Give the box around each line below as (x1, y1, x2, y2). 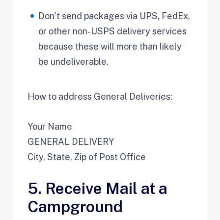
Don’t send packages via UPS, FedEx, (38, 10, 191, 21)
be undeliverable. (38, 56, 109, 67)
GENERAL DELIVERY (27, 136, 114, 147)
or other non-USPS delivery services (38, 26, 187, 36)
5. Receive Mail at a (27, 179, 168, 197)
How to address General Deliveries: (27, 91, 175, 102)
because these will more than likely (38, 41, 182, 52)
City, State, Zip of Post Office (27, 151, 146, 162)
